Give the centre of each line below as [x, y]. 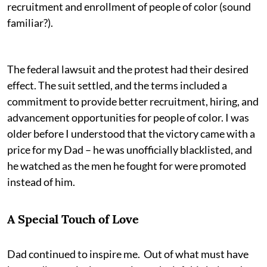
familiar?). [30, 22]
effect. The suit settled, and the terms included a [117, 85]
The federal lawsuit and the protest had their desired [128, 69]
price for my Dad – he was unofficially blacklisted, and [130, 149]
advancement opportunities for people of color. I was [128, 117]
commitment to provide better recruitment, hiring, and [133, 101]
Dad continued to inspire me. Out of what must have [128, 254]
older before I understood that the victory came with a [131, 133]
